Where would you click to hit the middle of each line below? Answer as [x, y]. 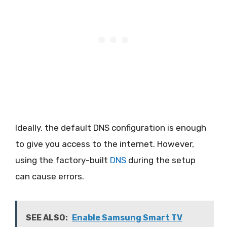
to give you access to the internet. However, [105, 144]
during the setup [161, 160]
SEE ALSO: [47, 218]
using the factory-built [63, 160]
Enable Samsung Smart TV [127, 218]
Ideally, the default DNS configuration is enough [111, 127]
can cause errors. [50, 176]
